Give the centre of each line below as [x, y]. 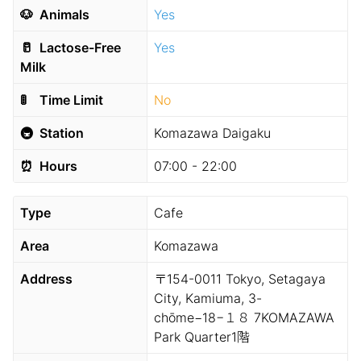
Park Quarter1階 [201, 337]
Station [60, 133]
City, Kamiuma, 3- [207, 298]
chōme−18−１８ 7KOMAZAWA [244, 317]
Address [46, 279]
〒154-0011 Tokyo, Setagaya [239, 279]
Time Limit [70, 100]
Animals [63, 15]
